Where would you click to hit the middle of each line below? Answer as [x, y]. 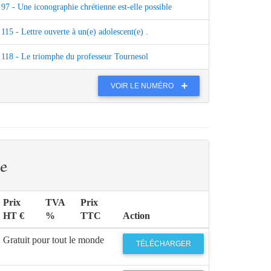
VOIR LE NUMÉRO [143, 86]
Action [136, 216]
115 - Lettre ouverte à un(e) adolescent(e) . [75, 32]
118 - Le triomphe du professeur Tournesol [75, 57]
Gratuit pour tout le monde [54, 240]
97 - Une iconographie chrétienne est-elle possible [87, 7]
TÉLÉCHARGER [163, 243]
